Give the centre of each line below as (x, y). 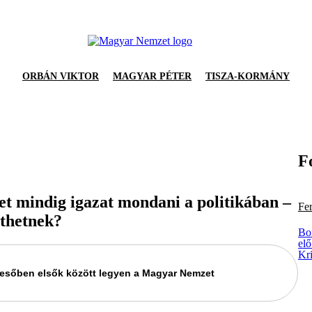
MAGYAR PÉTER (152, 76)
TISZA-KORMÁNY (248, 76)
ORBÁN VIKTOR (61, 76)
